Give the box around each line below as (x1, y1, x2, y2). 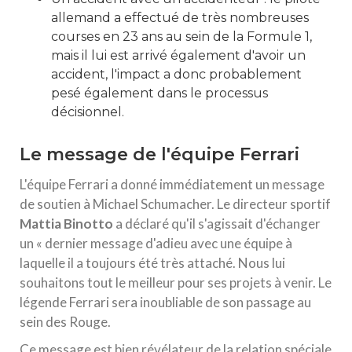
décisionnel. (51, 104, 124, 119)
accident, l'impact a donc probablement (51, 67, 302, 82)
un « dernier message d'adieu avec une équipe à (20, 235, 292, 251)
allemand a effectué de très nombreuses (51, 10, 309, 25)
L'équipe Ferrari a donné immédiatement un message (20, 176, 324, 192)
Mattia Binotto (20, 215, 113, 232)
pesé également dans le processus (51, 86, 268, 101)
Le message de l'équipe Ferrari (20, 144, 299, 165)
